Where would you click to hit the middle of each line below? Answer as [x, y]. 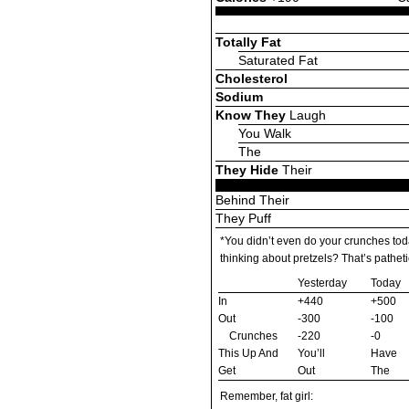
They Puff [243, 218]
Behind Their [252, 199]
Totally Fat [248, 42]
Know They [251, 115]
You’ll [311, 353]
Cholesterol [252, 78]
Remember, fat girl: [267, 396]
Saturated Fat [278, 60]
